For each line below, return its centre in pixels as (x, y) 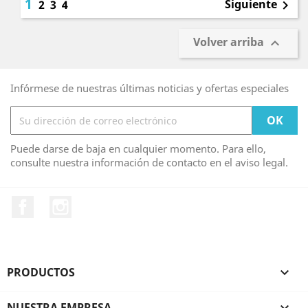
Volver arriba (230, 42)
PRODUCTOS (41, 272)
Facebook (59, 203)
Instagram (98, 203)
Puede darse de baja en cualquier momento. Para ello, (138, 148)
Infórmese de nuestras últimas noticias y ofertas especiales (150, 88)
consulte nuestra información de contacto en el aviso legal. (149, 162)
